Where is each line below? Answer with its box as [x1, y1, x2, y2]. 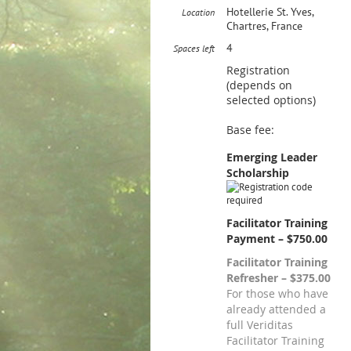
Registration [226, 62, 290, 78]
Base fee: [226, 121, 274, 137]
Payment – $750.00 [226, 230, 327, 246]
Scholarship [226, 165, 289, 180]
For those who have [226, 285, 328, 301]
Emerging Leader [226, 149, 317, 165]
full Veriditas [226, 317, 293, 332]
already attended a [226, 301, 326, 317]
